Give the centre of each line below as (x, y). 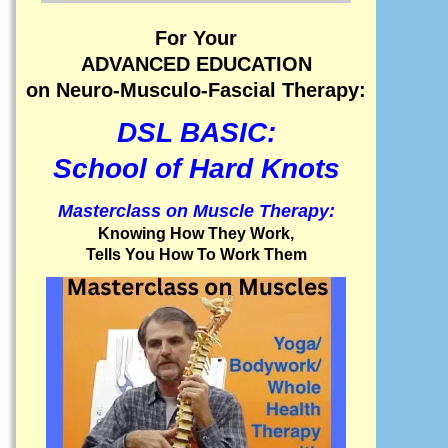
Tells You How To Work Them (196, 254)
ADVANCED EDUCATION (196, 64)
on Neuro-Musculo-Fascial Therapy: (196, 90)
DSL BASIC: (196, 133)
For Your (196, 38)
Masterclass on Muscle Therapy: (196, 210)
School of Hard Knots (196, 169)
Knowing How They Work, (196, 233)
